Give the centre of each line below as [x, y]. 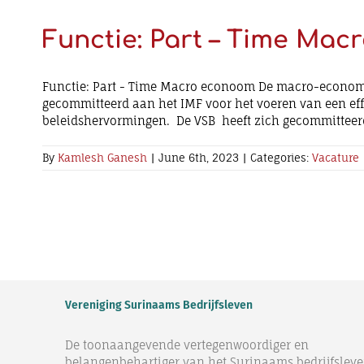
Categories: [281, 158]
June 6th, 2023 [199, 158]
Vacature [336, 158]
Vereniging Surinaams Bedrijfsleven [159, 305]
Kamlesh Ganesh [102, 158]
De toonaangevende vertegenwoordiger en [187, 345]
